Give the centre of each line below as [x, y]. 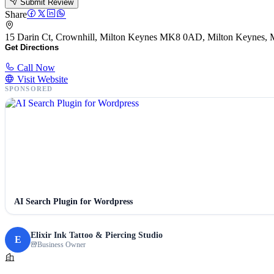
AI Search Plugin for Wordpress [73, 202]
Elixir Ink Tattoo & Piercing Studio [97, 235]
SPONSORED [29, 89]
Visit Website [41, 80]
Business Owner [61, 244]
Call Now [35, 68]
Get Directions [32, 48]
